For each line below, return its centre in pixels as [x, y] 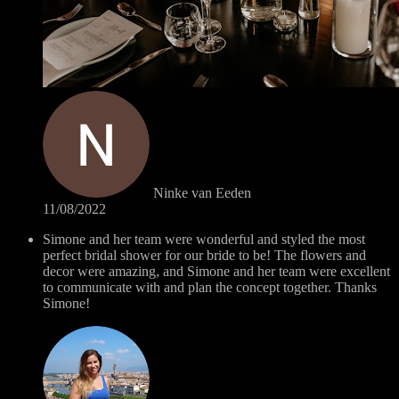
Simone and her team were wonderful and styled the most [204, 239]
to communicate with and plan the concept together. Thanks [210, 287]
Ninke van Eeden [202, 192]
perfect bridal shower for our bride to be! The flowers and [204, 255]
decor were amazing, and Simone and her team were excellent [216, 271]
